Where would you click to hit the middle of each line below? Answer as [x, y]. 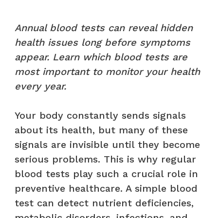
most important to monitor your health [107, 71]
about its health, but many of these [101, 130]
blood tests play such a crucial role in [106, 173]
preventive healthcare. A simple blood [106, 188]
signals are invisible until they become [107, 144]
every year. [40, 86]
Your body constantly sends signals [100, 115]
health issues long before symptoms [102, 42]
